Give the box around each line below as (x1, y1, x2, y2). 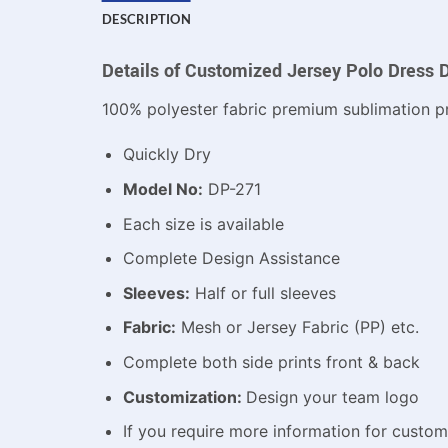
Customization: (122, 386, 246, 407)
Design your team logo (245, 386, 419, 407)
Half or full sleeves (189, 282, 336, 303)
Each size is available (122, 213, 284, 234)
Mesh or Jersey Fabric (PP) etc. (175, 317, 419, 338)
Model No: (122, 178, 203, 199)
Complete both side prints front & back (122, 351, 420, 372)
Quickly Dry (122, 144, 211, 165)
